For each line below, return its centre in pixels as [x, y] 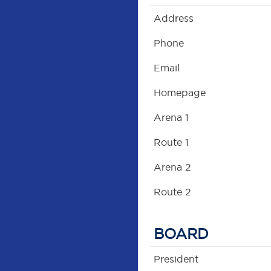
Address [174, 18]
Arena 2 [173, 167]
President [176, 259]
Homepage [180, 93]
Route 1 [171, 142]
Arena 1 [171, 118]
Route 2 [173, 192]
